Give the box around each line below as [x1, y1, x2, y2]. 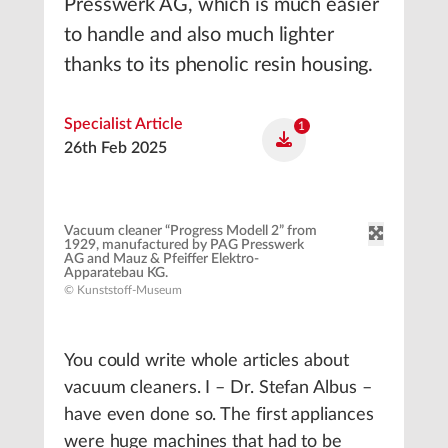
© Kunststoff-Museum [64, 284, 182, 296]
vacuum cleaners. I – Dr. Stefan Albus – [64, 379, 372, 397]
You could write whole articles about [64, 352, 349, 370]
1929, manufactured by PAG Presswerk [64, 238, 304, 252]
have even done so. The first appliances [64, 406, 374, 424]
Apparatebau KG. [64, 266, 168, 280]
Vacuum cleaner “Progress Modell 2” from [64, 224, 317, 238]
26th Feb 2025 [64, 140, 167, 156]
